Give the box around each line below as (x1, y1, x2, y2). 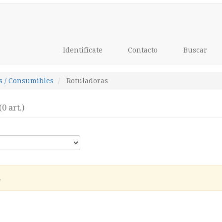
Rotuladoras (66, 77, 108, 85)
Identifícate (60, 46, 103, 54)
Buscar (181, 46, 207, 54)
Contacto (126, 46, 158, 54)
